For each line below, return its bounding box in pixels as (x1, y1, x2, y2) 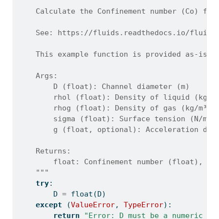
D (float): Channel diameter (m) (18, 82, 190, 91)
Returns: (18, 147, 71, 156)
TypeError (123, 200, 163, 210)
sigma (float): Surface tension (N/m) (18, 114, 212, 124)
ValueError (70, 200, 115, 210)
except (35, 200, 62, 210)
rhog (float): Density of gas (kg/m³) (18, 104, 212, 113)
